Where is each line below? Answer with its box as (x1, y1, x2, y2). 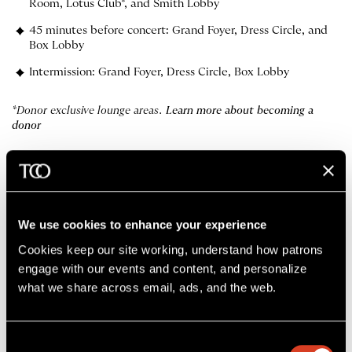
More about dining (12, 152, 120, 166)
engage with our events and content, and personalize (18, 261, 307, 275)
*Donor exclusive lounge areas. (12, 105, 166, 117)
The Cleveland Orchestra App (12, 200, 276, 219)
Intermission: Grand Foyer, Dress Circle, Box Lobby (28, 67, 295, 79)
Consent (5, 334, 49, 348)
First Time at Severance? (159, 152, 302, 166)
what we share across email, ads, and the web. (18, 280, 280, 294)
